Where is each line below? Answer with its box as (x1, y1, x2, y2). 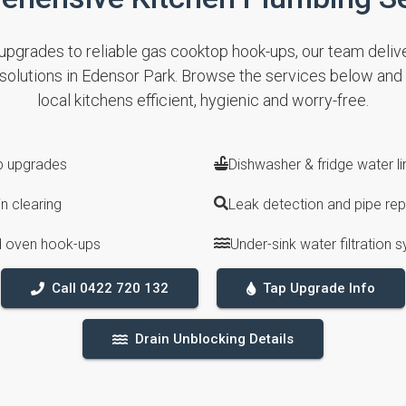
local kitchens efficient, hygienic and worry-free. (37, 91, 369, 110)
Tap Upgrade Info (263, 280, 375, 296)
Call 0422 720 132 (52, 280, 169, 296)
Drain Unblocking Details (135, 331, 294, 347)
